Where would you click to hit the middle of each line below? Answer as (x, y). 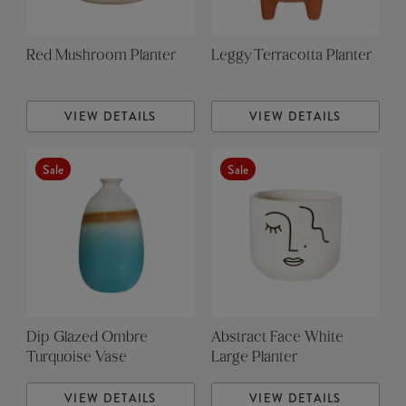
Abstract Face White (277, 338)
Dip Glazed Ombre (87, 338)
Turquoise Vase (76, 358)
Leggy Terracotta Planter (291, 57)
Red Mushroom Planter (101, 57)
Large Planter (254, 358)
